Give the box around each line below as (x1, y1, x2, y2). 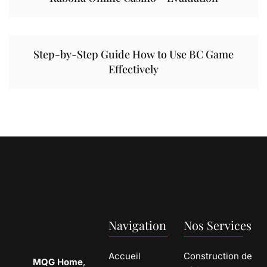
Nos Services (183, 217, 252, 234)
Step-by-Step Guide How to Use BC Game (33, 47, 234, 62)
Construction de (183, 250, 252, 262)
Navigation (108, 217, 167, 234)
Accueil (108, 250, 141, 262)
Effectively (108, 62, 159, 77)
